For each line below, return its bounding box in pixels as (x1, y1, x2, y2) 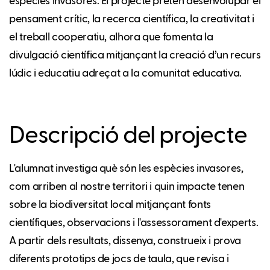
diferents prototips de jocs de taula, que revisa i (9, 253, 230, 265)
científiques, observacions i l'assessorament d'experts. (9, 217, 259, 228)
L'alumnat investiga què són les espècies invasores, (9, 163, 243, 174)
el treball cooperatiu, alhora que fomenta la (9, 31, 213, 43)
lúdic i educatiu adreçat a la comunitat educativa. (9, 67, 242, 79)
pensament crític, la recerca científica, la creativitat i (9, 13, 254, 25)
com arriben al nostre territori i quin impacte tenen (9, 181, 245, 192)
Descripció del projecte (9, 124, 247, 148)
